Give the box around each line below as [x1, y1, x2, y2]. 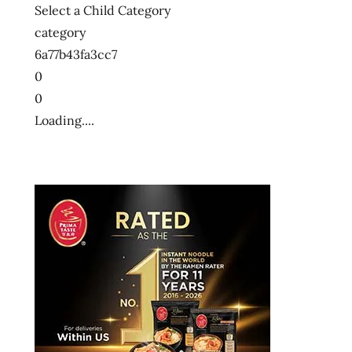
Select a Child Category [35, 2, 170, 18]
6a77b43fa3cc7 [35, 46, 117, 62]
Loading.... [35, 112, 94, 128]
